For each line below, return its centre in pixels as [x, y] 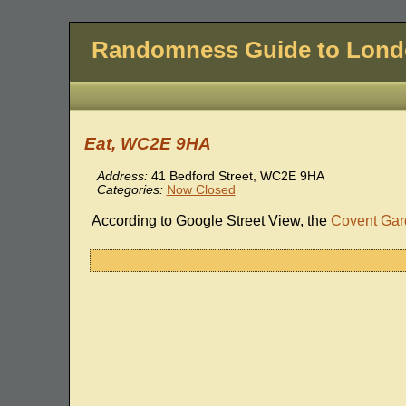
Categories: [130, 190]
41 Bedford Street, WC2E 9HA [237, 177]
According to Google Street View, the [211, 221]
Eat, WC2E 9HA [147, 144]
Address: [122, 177]
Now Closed [201, 190]
